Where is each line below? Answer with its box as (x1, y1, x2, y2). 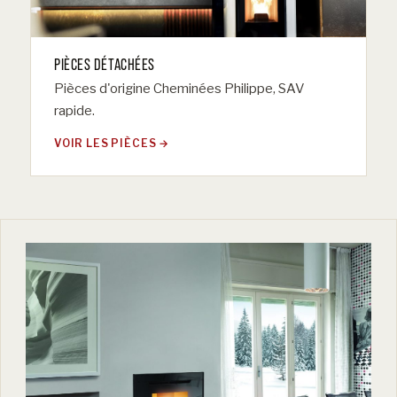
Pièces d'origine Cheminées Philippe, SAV (54, 81, 305, 97)
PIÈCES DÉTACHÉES (54, 55, 155, 74)
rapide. (54, 103, 95, 120)
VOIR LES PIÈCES (54, 137, 157, 151)
